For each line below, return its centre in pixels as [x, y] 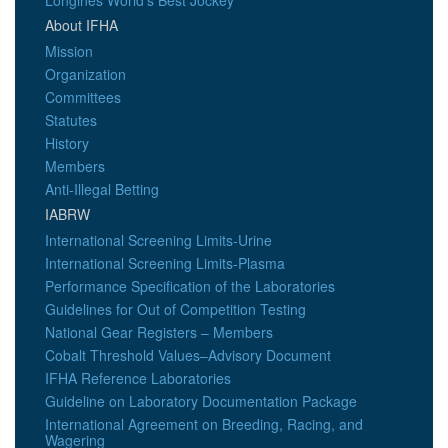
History [67, 143]
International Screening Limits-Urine [158, 240]
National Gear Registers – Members [159, 332]
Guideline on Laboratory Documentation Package [201, 401]
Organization [85, 74]
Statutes [71, 120]
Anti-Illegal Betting [102, 189]
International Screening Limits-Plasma [165, 263]
